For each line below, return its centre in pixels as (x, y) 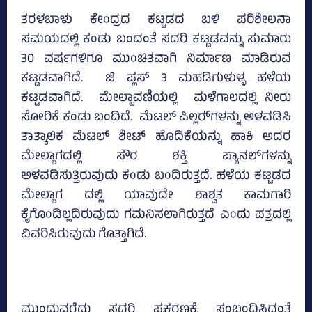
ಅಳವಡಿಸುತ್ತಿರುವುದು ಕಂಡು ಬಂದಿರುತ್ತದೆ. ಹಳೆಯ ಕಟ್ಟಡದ (156, 177)
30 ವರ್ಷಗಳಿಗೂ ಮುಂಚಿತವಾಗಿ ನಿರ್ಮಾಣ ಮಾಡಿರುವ (156, 60)
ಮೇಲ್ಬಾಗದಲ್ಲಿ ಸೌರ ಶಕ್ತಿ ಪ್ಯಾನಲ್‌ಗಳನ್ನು (156, 158)
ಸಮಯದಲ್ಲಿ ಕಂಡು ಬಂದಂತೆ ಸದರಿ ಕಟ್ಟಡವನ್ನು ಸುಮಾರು (156, 41)
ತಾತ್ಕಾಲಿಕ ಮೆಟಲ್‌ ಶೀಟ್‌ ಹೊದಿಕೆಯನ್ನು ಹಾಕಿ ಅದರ (156, 138)
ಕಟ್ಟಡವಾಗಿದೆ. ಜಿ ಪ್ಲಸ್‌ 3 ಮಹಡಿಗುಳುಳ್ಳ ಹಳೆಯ (156, 80)
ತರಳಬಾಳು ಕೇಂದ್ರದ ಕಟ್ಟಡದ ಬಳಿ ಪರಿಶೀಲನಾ (156, 21)
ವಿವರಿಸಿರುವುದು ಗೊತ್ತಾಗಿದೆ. (84, 236)
